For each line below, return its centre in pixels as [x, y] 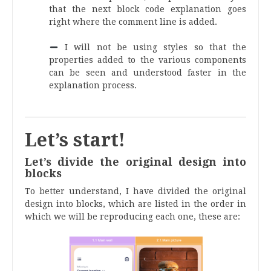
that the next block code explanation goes [148, 9]
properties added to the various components [148, 60]
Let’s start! [75, 140]
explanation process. [93, 86]
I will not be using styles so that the [152, 47]
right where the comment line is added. [133, 22]
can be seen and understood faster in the [148, 73]
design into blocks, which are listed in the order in [135, 204]
